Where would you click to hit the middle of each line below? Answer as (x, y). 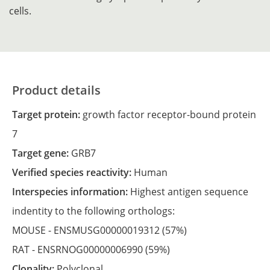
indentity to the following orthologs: (95, 211)
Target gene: (44, 153)
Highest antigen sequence (189, 192)
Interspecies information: (73, 192)
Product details (56, 90)
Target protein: (50, 115)
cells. (20, 11)
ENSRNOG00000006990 (91, 250)
